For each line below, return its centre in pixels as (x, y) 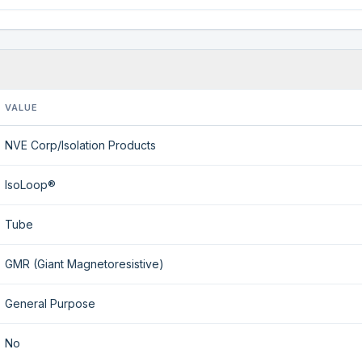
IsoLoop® (30, 185)
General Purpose (50, 303)
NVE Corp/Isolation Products (80, 145)
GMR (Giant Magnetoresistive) (84, 264)
